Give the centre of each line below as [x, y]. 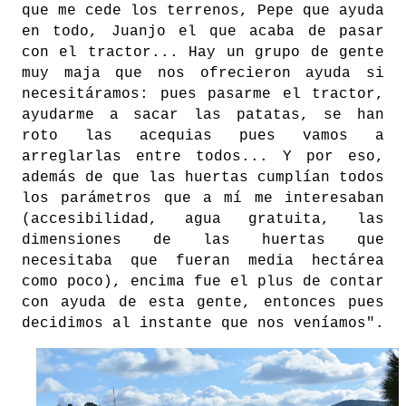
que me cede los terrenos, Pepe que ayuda [203, 11]
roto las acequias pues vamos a [203, 136]
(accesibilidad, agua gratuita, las [203, 219]
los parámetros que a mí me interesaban [203, 198]
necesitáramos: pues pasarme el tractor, [203, 94]
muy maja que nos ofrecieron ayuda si [203, 73]
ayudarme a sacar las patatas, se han [203, 115]
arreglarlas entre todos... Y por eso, [203, 157]
